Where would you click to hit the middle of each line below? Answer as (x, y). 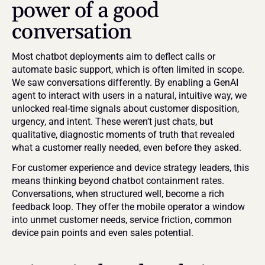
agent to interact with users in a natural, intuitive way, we (129, 96)
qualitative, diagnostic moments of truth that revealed (123, 135)
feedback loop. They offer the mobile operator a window (128, 207)
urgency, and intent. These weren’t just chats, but (112, 122)
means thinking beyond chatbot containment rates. (118, 181)
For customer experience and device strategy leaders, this (130, 168)
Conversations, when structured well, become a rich (118, 194)
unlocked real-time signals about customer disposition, (125, 109)
